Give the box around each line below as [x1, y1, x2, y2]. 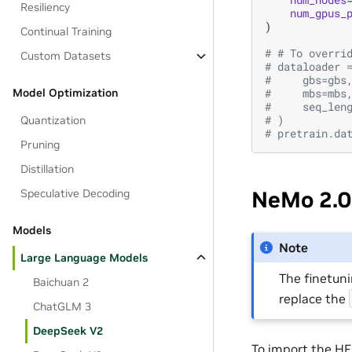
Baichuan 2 [33, 275, 90, 289]
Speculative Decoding [20, 186, 130, 200]
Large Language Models [20, 251, 148, 265]
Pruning [20, 137, 60, 152]
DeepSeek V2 [33, 324, 104, 338]
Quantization [20, 113, 86, 127]
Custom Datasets [20, 49, 112, 63]
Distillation [20, 162, 75, 176]
